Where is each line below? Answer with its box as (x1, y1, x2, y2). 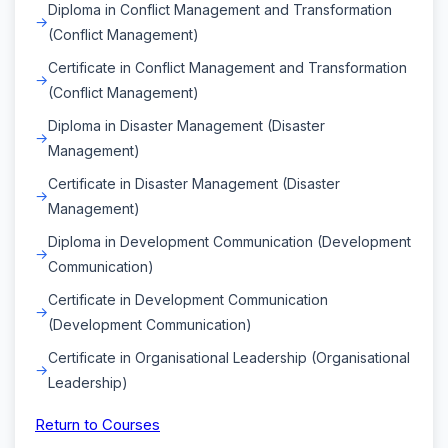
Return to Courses (35, 414, 160, 434)
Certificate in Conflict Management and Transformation (48, 58, 407, 76)
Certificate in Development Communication (48, 290, 328, 308)
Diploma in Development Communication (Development (48, 232, 411, 250)
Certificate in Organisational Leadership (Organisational (48, 348, 410, 366)
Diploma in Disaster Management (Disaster (48, 116, 325, 134)
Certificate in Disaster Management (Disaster (48, 174, 340, 192)
